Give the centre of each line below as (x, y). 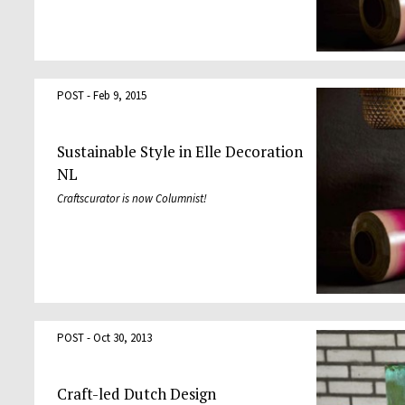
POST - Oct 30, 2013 (104, 337)
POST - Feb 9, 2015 (101, 96)
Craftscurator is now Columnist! (132, 199)
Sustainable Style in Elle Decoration (179, 152)
